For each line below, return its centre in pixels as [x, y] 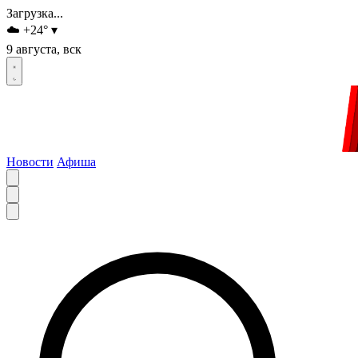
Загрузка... [35, 13]
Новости [30, 162]
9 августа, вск [44, 49]
